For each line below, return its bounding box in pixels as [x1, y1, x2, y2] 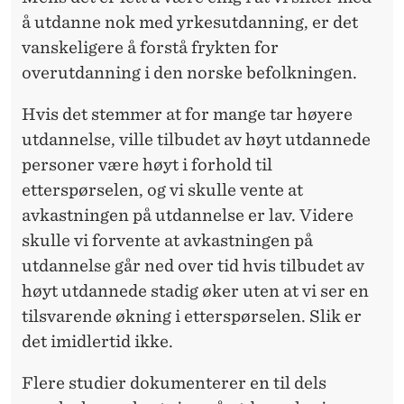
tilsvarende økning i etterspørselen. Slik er [22, 307, 362, 326]
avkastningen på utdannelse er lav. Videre [22, 206, 353, 225]
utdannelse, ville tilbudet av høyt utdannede [22, 130, 371, 150]
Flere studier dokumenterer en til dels [22, 373, 326, 393]
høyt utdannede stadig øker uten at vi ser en [22, 281, 369, 301]
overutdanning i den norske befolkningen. [22, 63, 357, 83]
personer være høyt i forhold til [22, 155, 272, 175]
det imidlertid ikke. [22, 332, 173, 352]
